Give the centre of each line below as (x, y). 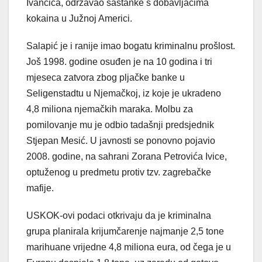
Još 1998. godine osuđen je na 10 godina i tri (119, 62)
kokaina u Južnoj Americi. (79, 19)
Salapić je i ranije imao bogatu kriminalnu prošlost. (131, 46)
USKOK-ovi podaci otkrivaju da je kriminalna (119, 216)
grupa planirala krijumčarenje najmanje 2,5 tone (125, 232)
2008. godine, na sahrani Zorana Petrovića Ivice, (127, 157)
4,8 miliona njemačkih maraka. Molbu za (110, 109)
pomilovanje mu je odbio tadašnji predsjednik (120, 125)
